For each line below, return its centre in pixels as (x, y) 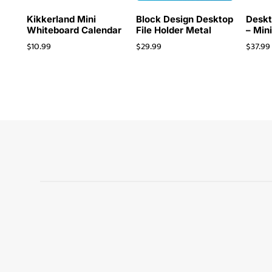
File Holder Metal (174, 30)
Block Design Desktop (185, 19)
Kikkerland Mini (61, 19)
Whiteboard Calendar (74, 30)
